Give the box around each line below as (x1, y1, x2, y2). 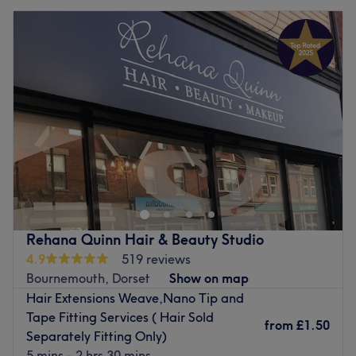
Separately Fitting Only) (26, 327, 167, 344)
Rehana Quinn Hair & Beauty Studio (26, 230, 264, 249)
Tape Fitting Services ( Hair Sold (26, 308, 214, 325)
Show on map (169, 269, 249, 286)
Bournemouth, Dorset (26, 269, 150, 286)
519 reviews (122, 250, 191, 267)
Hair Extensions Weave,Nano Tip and (26, 289, 244, 306)
